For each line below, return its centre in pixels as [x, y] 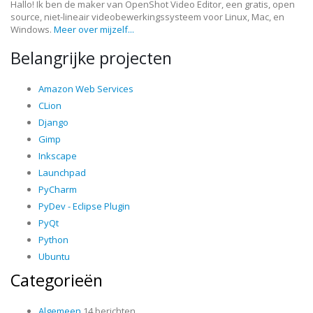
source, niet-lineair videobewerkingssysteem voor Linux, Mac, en [147, 17]
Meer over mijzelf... [94, 30]
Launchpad [62, 173]
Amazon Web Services [86, 89]
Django [53, 123]
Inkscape [58, 156]
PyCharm [58, 190]
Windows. [32, 30]
